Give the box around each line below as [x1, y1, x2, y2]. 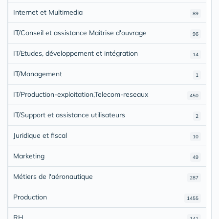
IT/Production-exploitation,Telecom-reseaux [13, 89, 148, 99]
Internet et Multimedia [13, 7, 83, 17]
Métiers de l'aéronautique [13, 172, 93, 181]
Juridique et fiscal [13, 131, 67, 140]
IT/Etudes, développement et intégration [13, 48, 138, 58]
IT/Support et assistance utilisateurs [13, 110, 125, 119]
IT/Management [13, 69, 62, 78]
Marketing [13, 151, 44, 160]
